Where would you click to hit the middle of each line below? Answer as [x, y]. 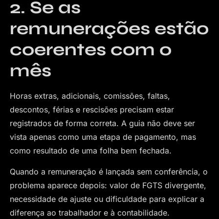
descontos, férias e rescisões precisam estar [92, 110]
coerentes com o [91, 50]
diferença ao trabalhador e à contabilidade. [90, 212]
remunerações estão [109, 29]
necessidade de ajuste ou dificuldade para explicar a [107, 199]
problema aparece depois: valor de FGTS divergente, [108, 185]
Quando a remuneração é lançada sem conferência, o [109, 171]
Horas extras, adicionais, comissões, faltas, [90, 96]
